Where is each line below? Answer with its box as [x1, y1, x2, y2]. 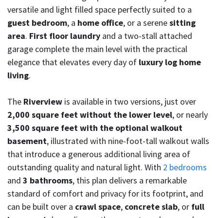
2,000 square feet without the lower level [7, 109, 172, 121]
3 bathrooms [23, 175, 73, 186]
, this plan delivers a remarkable [73, 175, 187, 186]
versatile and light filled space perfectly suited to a [7, 4, 192, 16]
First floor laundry [29, 30, 100, 42]
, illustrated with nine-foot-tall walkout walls [47, 135, 209, 147]
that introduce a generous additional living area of [7, 148, 190, 160]
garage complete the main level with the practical [7, 43, 187, 55]
